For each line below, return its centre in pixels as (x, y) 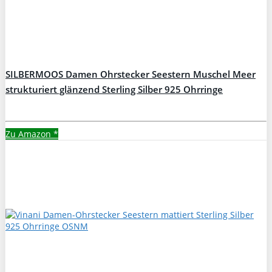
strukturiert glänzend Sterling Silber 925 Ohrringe (114, 89)
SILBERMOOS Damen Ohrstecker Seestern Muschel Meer (131, 74)
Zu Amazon (29, 134)
